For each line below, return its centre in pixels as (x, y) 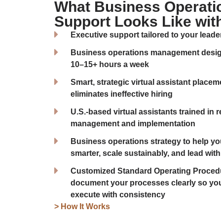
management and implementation (133, 124)
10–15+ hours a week (110, 65)
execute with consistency (118, 195)
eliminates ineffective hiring (121, 94)
